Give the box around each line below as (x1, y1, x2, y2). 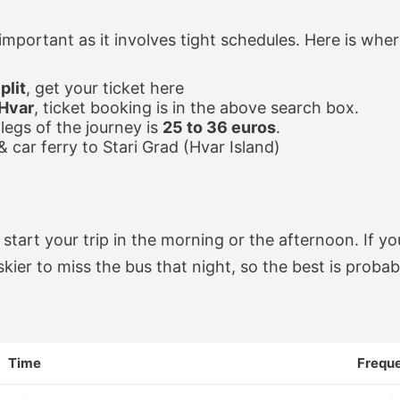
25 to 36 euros (162, 118, 276, 137)
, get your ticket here (26, 79, 184, 97)
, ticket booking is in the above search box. (34, 98, 359, 117)
